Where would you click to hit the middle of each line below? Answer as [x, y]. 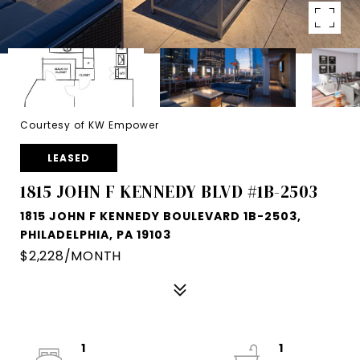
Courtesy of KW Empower [90, 125]
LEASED [69, 158]
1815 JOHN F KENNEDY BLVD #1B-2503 [169, 192]
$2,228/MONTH [71, 256]
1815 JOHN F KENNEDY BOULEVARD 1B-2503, [161, 216]
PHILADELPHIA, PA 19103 [96, 235]
